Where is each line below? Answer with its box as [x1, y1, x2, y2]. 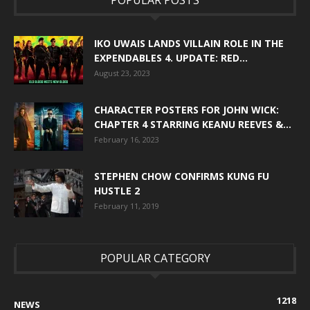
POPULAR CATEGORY [100, 250, 210, 266]
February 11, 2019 [94, 200, 159, 211]
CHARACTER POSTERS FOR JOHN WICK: [94, 102, 279, 116]
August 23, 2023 [94, 67, 150, 78]
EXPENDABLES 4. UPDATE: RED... [94, 51, 248, 64]
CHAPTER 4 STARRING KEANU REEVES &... [94, 117, 291, 131]
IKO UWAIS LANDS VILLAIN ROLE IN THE [94, 36, 284, 50]
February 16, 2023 [94, 134, 159, 145]
